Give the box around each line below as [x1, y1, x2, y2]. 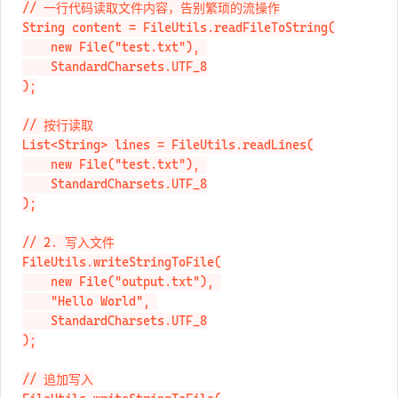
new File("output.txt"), [22, 293, 51, 308]
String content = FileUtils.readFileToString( [22, 39, 335, 54]
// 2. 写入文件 [22, 254, 115, 269]
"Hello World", [22, 313, 51, 328]
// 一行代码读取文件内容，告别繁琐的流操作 [22, 20, 280, 35]
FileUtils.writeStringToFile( [22, 274, 221, 289]
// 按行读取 [22, 137, 93, 152]
